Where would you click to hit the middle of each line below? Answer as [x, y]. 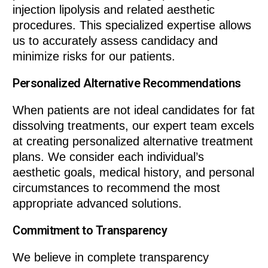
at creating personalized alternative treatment [133, 141]
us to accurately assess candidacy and [115, 40]
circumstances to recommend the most [117, 188]
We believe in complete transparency [111, 257]
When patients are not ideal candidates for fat [134, 110]
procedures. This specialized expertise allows [132, 25]
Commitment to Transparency [90, 230]
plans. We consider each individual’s [109, 156]
